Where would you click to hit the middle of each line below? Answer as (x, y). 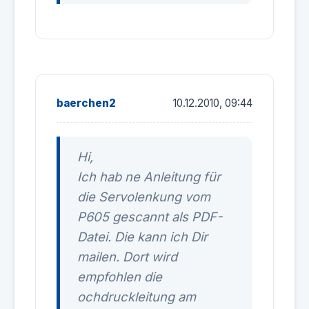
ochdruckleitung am (137, 297)
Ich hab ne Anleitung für (149, 177)
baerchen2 (86, 103)
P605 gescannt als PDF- (150, 217)
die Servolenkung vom (144, 197)
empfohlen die (120, 277)
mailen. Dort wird (127, 257)
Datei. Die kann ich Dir (142, 237)
